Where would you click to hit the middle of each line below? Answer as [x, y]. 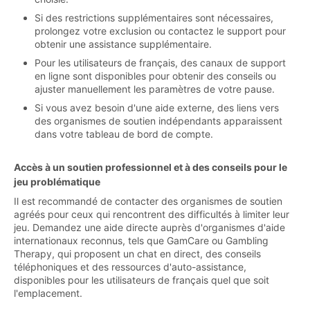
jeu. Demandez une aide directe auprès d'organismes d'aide [149, 227]
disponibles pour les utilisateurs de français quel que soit [142, 280]
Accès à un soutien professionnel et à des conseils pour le [151, 167]
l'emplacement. [48, 293]
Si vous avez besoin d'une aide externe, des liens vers [157, 107]
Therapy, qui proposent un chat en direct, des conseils [137, 253]
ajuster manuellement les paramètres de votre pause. [155, 89]
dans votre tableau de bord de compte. [124, 134]
